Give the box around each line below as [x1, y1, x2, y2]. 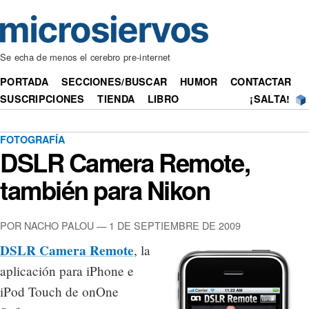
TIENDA [97, 92, 135, 106]
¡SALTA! [250, 92, 290, 106]
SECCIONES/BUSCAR [61, 74, 168, 89]
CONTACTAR [230, 74, 292, 89]
